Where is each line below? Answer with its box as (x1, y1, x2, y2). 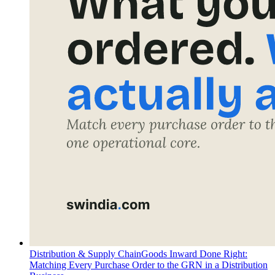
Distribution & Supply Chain (29, 249, 141, 260)
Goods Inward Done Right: (141, 249, 247, 260)
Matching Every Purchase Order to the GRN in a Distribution (29, 260, 268, 271)
